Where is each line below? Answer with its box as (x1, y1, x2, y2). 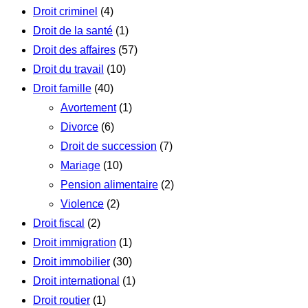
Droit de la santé (33, 24, 113, 36)
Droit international (33, 274, 120, 287)
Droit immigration (33, 236, 116, 248)
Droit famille (33, 82, 91, 94)
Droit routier (33, 294, 90, 306)
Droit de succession (60, 140, 157, 152)
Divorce (60, 120, 98, 133)
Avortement (60, 101, 116, 113)
